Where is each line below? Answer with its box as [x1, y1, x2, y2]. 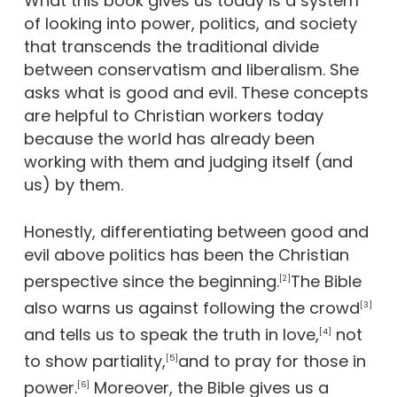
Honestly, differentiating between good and [23, 221, 369, 243]
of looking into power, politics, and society [23, 12, 357, 35]
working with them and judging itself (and [23, 151, 353, 173]
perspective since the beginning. [23, 270, 279, 292]
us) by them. [23, 174, 123, 196]
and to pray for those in [177, 350, 366, 372]
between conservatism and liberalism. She [23, 58, 359, 81]
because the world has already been [23, 128, 315, 150]
